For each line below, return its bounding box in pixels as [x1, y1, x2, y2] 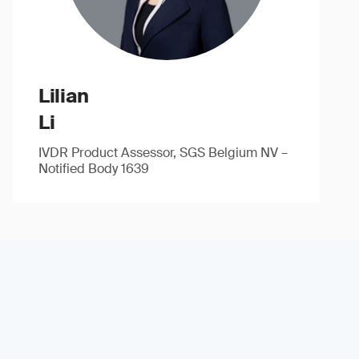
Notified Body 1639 [38, 160, 149, 177]
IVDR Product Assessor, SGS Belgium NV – [38, 144, 288, 161]
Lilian [38, 83, 89, 108]
